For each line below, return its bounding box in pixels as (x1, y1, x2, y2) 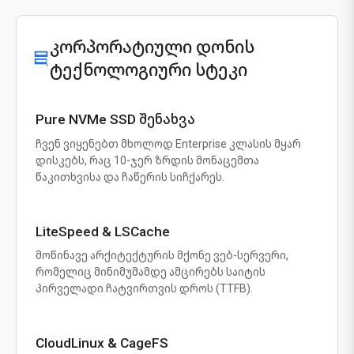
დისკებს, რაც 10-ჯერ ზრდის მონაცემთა (36, 154, 259, 167)
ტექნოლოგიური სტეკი (50, 60, 247, 80)
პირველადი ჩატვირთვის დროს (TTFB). (36, 282, 253, 295)
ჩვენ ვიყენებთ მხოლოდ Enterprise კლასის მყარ (36, 137, 301, 150)
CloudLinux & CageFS (36, 335, 168, 351)
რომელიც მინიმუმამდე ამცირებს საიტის (36, 265, 265, 278)
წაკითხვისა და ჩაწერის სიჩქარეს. (36, 171, 224, 183)
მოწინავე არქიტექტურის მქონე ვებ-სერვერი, (36, 249, 288, 262)
